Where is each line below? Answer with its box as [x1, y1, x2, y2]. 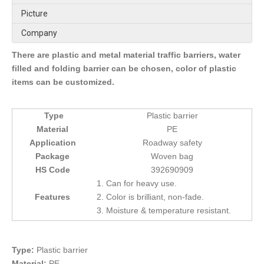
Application [29, 138, 76, 147]
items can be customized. [12, 77, 114, 87]
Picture [21, 9, 48, 18]
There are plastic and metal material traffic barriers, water [12, 50, 240, 60]
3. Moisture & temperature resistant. [97, 206, 231, 215]
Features [35, 192, 70, 202]
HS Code [35, 165, 70, 174]
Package [35, 151, 70, 161]
